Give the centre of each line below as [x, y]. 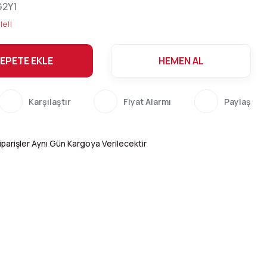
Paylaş [237, 101]
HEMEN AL [181, 61]
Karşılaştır [49, 101]
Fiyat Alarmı [148, 101]
